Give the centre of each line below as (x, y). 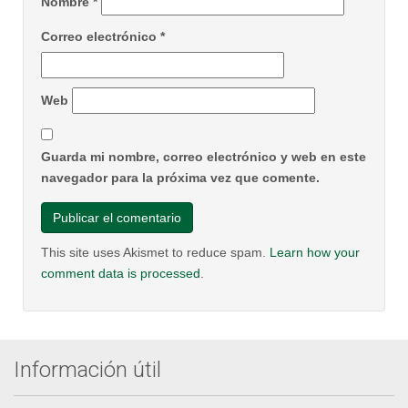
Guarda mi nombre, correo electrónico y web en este (204, 156)
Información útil (87, 369)
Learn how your (315, 252)
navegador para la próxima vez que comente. (180, 177)
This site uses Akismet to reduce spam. (155, 252)
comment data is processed (121, 273)
